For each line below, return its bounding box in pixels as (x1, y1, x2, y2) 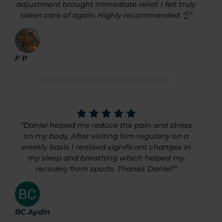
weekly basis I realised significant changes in (21, 142, 191, 152)
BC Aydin (15, 207, 50, 217)
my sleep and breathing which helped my (28, 153, 184, 163)
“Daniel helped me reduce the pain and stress (20, 120, 192, 130)
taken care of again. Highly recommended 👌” (20, 10, 192, 20)
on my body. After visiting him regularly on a (23, 131, 189, 141)
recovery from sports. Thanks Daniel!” (36, 164, 176, 173)
